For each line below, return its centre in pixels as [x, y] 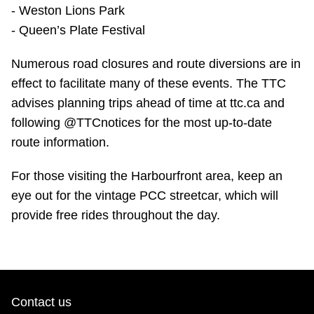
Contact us [41, 302]
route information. [60, 143]
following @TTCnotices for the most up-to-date [142, 123]
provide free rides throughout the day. [116, 216]
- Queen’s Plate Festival [78, 30]
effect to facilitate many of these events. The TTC [149, 84]
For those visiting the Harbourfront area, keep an [147, 176]
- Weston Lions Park [68, 11]
